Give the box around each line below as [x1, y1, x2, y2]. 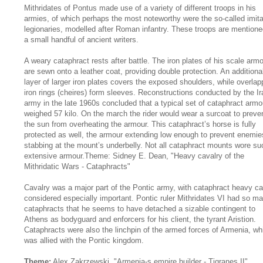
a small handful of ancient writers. [24, 35, 139, 44]
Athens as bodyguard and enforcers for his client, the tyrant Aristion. [24, 214, 256, 224]
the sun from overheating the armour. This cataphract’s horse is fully [24, 119, 256, 129]
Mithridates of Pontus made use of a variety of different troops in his [24, 3, 256, 12]
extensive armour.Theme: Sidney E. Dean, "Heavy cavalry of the [24, 151, 244, 160]
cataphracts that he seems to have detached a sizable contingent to [24, 204, 255, 213]
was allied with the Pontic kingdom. [24, 235, 144, 245]
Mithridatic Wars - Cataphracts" [24, 161, 130, 171]
